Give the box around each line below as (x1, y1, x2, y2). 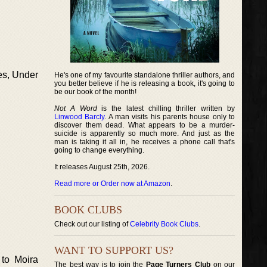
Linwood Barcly (54, 113, 105, 121)
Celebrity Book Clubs (130, 220, 198, 228)
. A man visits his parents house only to (104, 113, 235, 121)
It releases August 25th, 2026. (54, 163, 150, 171)
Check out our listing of (54, 220, 130, 228)
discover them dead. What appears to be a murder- (54, 121, 235, 129)
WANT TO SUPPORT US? (54, 244, 173, 256)
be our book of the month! (54, 88, 136, 96)
